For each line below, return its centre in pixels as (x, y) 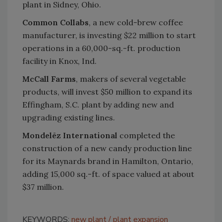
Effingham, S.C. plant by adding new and (98, 105)
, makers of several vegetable (131, 79)
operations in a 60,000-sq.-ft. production (101, 48)
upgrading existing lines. (69, 117)
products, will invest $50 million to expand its (107, 92)
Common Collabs (55, 22)
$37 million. (43, 187)
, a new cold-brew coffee (136, 22)
